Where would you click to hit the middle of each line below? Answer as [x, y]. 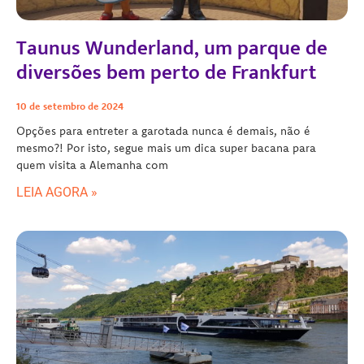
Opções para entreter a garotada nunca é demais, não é [163, 130]
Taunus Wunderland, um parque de [172, 48]
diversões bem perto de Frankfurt [166, 72]
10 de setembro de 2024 [70, 106]
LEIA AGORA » [57, 192]
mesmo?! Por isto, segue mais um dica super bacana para [166, 147]
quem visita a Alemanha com [92, 165]
